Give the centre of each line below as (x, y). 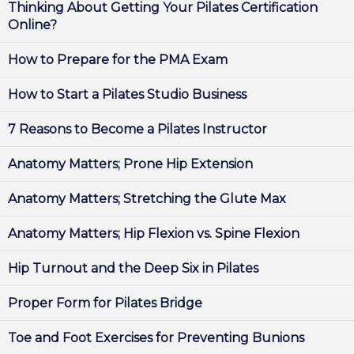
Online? (32, 25)
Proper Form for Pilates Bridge (105, 303)
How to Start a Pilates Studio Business (127, 94)
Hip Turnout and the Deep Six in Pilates (133, 268)
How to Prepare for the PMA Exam (118, 60)
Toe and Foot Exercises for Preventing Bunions (156, 338)
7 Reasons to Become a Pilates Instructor (137, 129)
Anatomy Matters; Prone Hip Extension (130, 164)
